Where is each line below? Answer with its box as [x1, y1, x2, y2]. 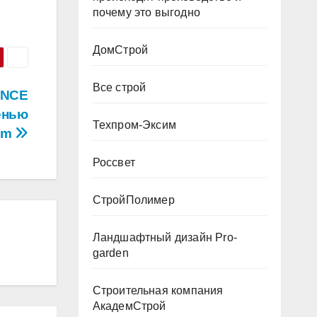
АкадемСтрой [92, 300, 166, 312]
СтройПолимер [92, 194, 175, 206]
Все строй [92, 81, 146, 93]
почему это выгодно [92, 6, 201, 18]
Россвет [92, 156, 135, 168]
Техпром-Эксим [92, 119, 177, 131]
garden [92, 247, 129, 259]
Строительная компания [92, 284, 224, 296]
